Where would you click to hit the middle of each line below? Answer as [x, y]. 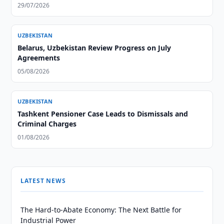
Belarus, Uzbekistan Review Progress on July [94, 48]
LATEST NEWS [43, 181]
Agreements [39, 58]
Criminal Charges [47, 124]
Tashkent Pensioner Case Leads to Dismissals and [103, 114]
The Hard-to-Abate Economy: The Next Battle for [101, 210]
